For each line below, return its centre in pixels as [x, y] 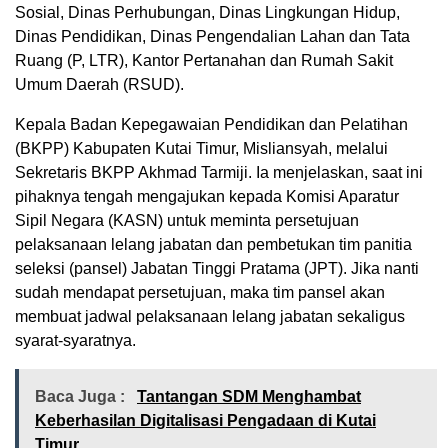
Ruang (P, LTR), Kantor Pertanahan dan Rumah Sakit [204, 61]
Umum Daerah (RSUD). [99, 85]
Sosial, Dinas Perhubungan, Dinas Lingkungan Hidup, [207, 13]
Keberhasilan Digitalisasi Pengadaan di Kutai [205, 421]
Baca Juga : [82, 397]
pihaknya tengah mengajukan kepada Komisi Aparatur [207, 197]
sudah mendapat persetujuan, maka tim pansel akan [200, 293]
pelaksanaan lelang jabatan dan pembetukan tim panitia [213, 245]
